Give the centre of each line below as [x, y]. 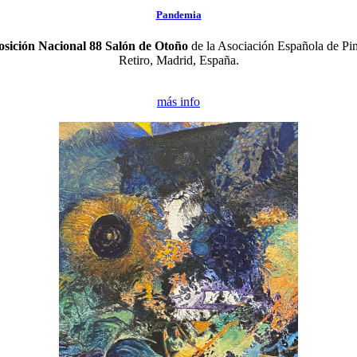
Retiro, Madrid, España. [178, 60]
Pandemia [178, 14]
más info [178, 101]
